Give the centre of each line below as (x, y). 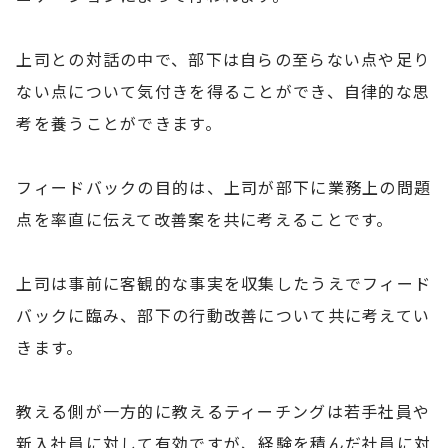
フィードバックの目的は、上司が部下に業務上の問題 (224, 186)
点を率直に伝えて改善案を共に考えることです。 (205, 218)
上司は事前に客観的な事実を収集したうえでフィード (224, 282)
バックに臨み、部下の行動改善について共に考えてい (223, 314)
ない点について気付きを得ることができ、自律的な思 (223, 90)
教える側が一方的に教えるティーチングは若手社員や (223, 410)
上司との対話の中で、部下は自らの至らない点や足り (223, 58)
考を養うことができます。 (119, 122)
